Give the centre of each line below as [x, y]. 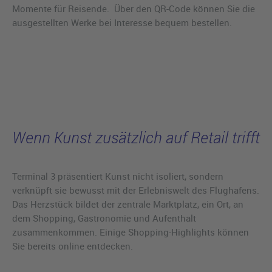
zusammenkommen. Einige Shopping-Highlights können [131, 232]
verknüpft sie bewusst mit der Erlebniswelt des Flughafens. [136, 190]
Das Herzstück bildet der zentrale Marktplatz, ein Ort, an [128, 204]
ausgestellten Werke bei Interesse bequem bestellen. [122, 22]
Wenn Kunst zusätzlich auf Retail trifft [136, 138]
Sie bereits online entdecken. [73, 246]
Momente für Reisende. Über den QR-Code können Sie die [134, 8]
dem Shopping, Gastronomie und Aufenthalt [104, 218]
